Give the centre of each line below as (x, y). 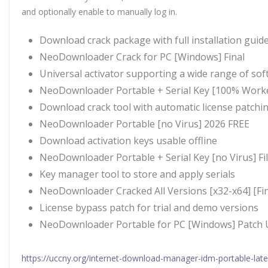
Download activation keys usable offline (128, 141)
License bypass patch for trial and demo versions (149, 208)
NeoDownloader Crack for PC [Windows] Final (142, 57)
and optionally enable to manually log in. (99, 12)
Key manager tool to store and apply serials (137, 174)
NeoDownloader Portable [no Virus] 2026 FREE (144, 124)
